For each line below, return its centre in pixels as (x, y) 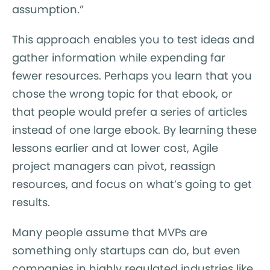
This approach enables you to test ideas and (133, 39)
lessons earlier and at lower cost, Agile (115, 148)
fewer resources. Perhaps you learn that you (132, 75)
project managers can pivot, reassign (114, 166)
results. (31, 202)
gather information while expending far (119, 57)
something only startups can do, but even (126, 250)
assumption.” (48, 9)
